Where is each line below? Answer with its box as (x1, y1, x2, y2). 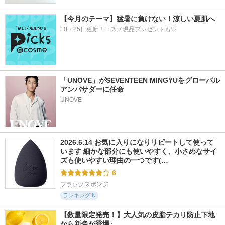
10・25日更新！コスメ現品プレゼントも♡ (60, 26, 177, 33)
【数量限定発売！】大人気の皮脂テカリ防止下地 (60, 211, 215, 219)
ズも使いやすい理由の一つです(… (60, 156, 168, 164)
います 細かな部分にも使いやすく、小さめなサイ (60, 147, 217, 155)
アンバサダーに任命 (60, 85, 124, 93)
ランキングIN (63, 192, 96, 198)
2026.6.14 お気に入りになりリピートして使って (60, 138, 214, 146)
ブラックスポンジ (60, 181, 108, 188)
